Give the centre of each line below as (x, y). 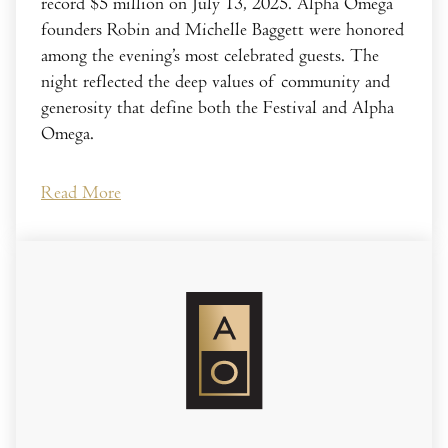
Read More (81, 193)
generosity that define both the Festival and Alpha (217, 107)
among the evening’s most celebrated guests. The (210, 55)
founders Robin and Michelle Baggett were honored (222, 29)
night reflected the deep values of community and (215, 81)
